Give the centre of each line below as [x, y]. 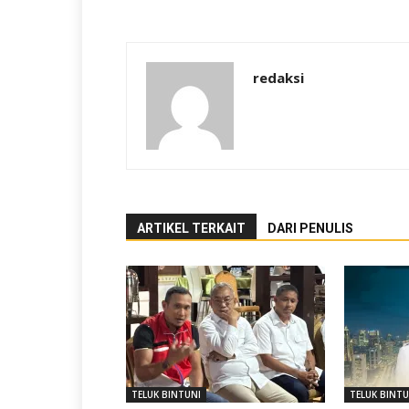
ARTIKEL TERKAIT [191, 228]
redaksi [278, 78]
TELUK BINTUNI [166, 394]
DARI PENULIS [310, 228]
